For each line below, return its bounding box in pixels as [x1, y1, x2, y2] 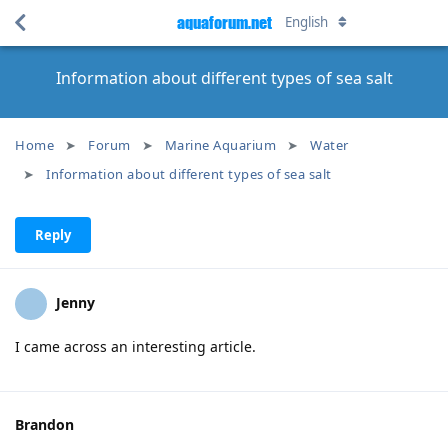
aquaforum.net [176, 12, 272, 32]
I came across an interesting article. [15, 337, 256, 356]
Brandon [15, 415, 74, 434]
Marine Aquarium [164, 136, 276, 154]
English [284, 13, 331, 31]
